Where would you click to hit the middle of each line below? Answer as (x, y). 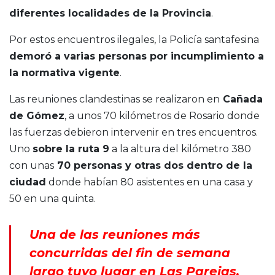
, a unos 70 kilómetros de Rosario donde (162, 116)
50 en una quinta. (52, 199)
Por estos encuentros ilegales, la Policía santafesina (134, 40)
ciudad (28, 182)
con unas (32, 166)
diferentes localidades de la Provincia (110, 14)
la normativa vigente (64, 73)
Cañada (241, 99)
